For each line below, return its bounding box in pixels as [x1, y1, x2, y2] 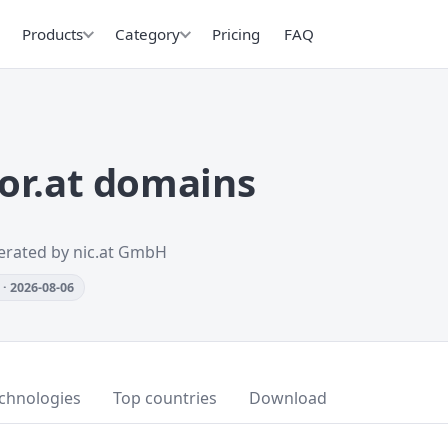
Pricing [212, 23, 260, 44]
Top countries [113, 387, 217, 409]
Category [115, 23, 180, 44]
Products [22, 23, 83, 44]
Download [249, 387, 327, 409]
